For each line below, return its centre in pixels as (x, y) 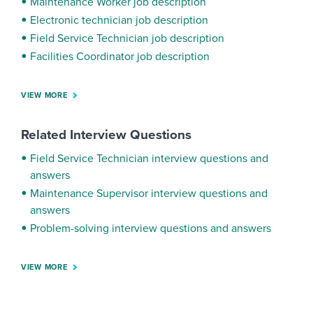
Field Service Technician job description (127, 39)
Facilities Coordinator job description (120, 57)
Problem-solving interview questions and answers (151, 229)
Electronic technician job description (119, 21)
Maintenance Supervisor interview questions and (149, 194)
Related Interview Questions (106, 135)
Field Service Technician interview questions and (149, 159)
